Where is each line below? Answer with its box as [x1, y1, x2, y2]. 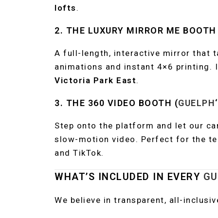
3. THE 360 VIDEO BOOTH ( [54, 98, 178, 108]
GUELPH [178, 98, 215, 108]
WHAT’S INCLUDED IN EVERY [54, 171, 203, 182]
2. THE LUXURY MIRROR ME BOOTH [54, 25, 217, 36]
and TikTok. [54, 148, 104, 158]
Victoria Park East [54, 75, 136, 85]
